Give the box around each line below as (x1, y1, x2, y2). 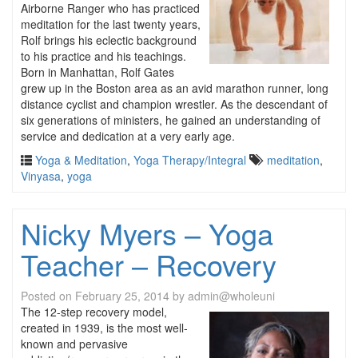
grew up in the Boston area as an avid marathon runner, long (21, 80, 328, 96)
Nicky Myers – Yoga (21, 213, 273, 253)
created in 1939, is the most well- (21, 320, 188, 336)
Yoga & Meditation (35, 152, 127, 168)
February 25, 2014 (75, 288, 169, 304)
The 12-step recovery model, (21, 304, 167, 320)
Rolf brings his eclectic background (21, 32, 197, 48)
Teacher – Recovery (21, 244, 276, 284)
